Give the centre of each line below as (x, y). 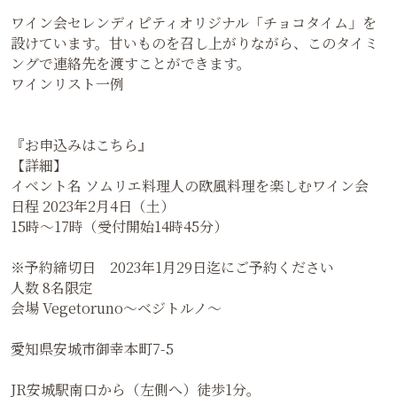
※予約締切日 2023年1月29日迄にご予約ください (172, 268)
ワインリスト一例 (67, 84)
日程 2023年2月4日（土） (93, 206)
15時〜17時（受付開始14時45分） (119, 227)
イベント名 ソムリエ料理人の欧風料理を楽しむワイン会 (190, 186)
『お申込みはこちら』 (82, 145)
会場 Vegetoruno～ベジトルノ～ (116, 308)
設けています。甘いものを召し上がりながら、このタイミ (195, 43)
